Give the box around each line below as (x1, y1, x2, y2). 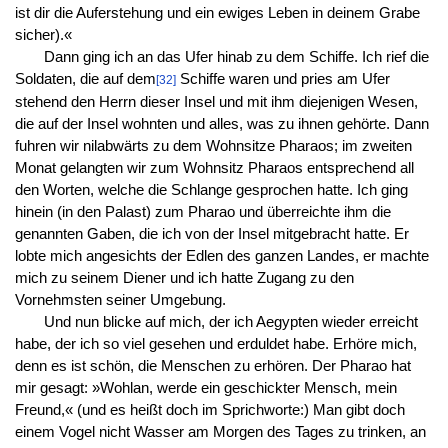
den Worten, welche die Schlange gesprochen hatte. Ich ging (14, 182, 408, 199)
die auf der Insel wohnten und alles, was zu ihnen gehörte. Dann (14, 116, 429, 133)
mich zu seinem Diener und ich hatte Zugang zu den (14, 270, 354, 287)
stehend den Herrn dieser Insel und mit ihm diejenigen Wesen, (14, 94, 418, 111)
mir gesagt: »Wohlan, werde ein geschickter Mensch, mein (14, 380, 397, 397)
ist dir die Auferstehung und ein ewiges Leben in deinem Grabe (14, 5, 420, 22)
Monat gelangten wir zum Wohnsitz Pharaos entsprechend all (14, 160, 414, 177)
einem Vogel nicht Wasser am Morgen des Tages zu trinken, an (14, 424, 426, 441)
